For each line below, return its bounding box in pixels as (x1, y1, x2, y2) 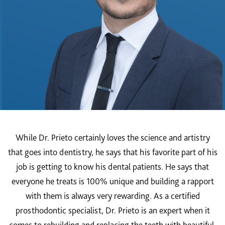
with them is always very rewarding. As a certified (25, 190, 200, 201)
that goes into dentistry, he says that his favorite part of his (8, 147, 217, 157)
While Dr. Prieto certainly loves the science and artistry (15, 132, 210, 143)
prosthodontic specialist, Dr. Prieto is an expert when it (15, 205, 210, 215)
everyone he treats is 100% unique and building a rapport (11, 176, 214, 186)
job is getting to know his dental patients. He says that (16, 161, 209, 172)
